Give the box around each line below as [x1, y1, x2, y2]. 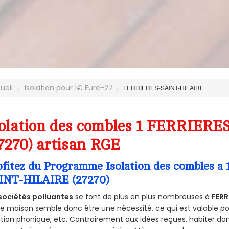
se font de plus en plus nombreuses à [73, 192, 212, 202]
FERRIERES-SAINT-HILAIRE [123, 83, 204, 92]
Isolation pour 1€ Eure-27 [25, 82, 113, 93]
